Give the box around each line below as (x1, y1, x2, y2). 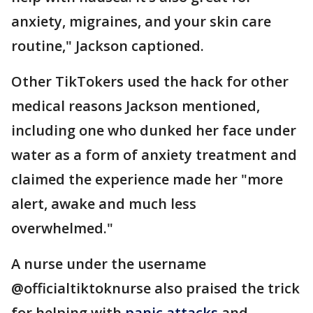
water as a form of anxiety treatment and (11, 145, 297, 164)
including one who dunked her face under (11, 121, 296, 140)
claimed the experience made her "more (11, 170, 283, 189)
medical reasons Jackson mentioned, (11, 96, 260, 115)
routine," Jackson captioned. (11, 36, 204, 55)
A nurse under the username (11, 254, 206, 273)
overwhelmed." (11, 219, 117, 238)
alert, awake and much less (11, 194, 196, 213)
